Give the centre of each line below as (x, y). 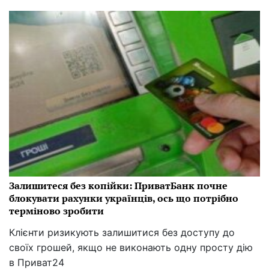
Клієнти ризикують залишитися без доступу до (122, 233)
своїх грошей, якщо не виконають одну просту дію (131, 248)
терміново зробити (56, 211)
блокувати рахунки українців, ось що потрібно (124, 198)
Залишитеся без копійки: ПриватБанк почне (118, 186)
